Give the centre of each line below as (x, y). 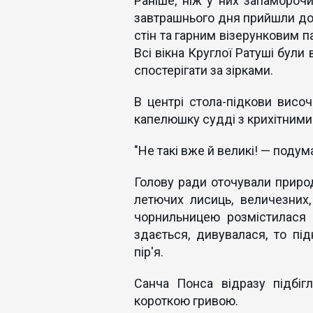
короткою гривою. (186, 301)
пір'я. (149, 252)
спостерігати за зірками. (204, 70)
